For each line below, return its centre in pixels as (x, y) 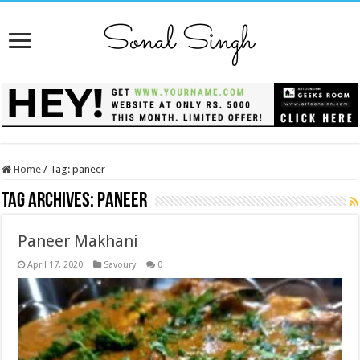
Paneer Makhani (78, 241)
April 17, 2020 (55, 264)
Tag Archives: (50, 201)
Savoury (120, 264)
